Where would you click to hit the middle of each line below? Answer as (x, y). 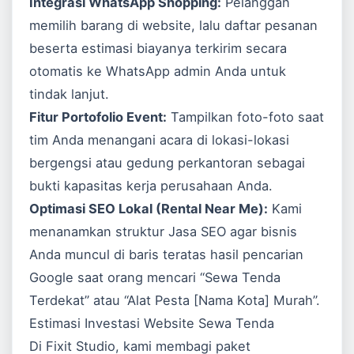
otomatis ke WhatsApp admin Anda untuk (158, 72)
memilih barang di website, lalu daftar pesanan (174, 26)
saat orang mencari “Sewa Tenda (177, 278)
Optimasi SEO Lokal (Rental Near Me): (149, 209)
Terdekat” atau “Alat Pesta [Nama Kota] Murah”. (175, 301)
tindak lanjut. (70, 94)
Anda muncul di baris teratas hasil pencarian (167, 255)
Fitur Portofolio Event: (98, 117)
